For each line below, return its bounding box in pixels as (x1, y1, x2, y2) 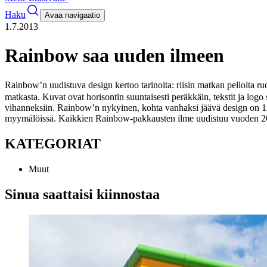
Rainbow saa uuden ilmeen (5, 45, 224, 67)
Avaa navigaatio (45, 11, 100, 20)
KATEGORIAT (5, 135, 101, 151)
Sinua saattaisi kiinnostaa (5, 186, 160, 202)
